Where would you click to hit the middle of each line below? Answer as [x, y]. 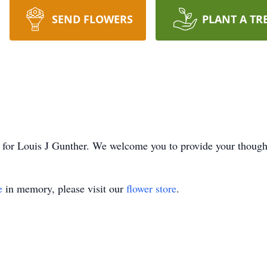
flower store [151, 188]
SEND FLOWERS [92, 19]
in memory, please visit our [64, 188]
